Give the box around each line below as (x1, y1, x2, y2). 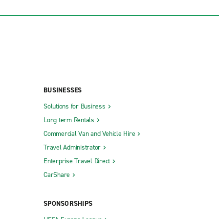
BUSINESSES (44, 85, 82, 95)
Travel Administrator (44, 142, 101, 152)
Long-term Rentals (44, 115, 94, 125)
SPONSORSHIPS (44, 198, 92, 208)
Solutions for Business (44, 101, 106, 111)
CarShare (44, 170, 70, 179)
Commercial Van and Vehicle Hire (44, 129, 135, 138)
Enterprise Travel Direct (44, 156, 110, 166)
